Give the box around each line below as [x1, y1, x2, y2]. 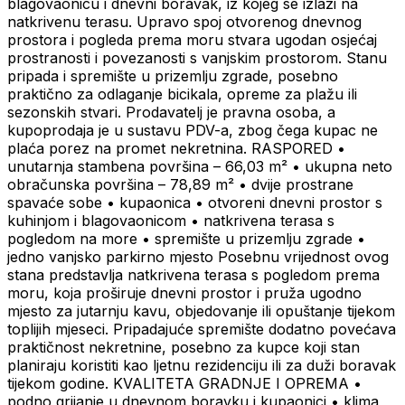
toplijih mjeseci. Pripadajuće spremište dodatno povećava [7, 320, 396, 339]
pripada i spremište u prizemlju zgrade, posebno [7, 67, 338, 86]
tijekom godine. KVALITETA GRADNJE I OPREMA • [7, 374, 362, 393]
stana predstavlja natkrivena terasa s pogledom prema [7, 266, 380, 285]
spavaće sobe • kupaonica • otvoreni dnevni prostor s [7, 193, 382, 212]
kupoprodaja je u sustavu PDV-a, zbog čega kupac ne [7, 121, 378, 140]
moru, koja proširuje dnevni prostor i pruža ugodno [7, 284, 362, 303]
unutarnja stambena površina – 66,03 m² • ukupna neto [7, 157, 392, 176]
